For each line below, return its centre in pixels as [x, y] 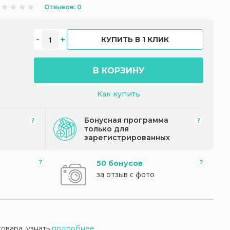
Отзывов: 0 [63, 7]
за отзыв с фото [126, 174]
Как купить [119, 94]
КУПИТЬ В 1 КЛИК [135, 40]
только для [107, 129]
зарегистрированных [127, 138]
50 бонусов [120, 163]
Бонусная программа [127, 120]
